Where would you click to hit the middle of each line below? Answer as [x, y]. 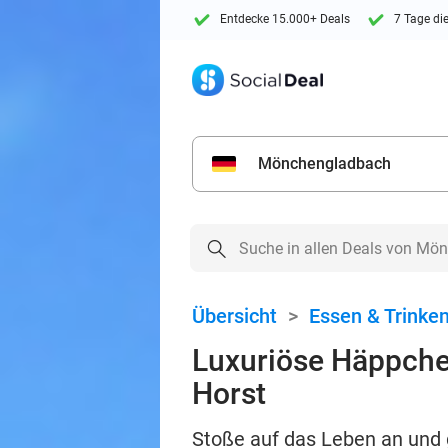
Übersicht [234, 316]
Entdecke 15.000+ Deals [285, 19]
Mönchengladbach [324, 163]
